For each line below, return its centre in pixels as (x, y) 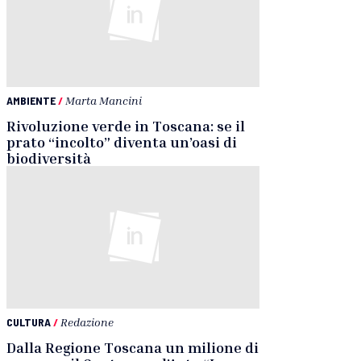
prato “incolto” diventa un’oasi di (122, 142)
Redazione (87, 322)
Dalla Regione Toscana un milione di (133, 347)
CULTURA (29, 322)
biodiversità (49, 158)
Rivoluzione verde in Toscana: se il (126, 126)
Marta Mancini (104, 101)
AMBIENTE (31, 101)
